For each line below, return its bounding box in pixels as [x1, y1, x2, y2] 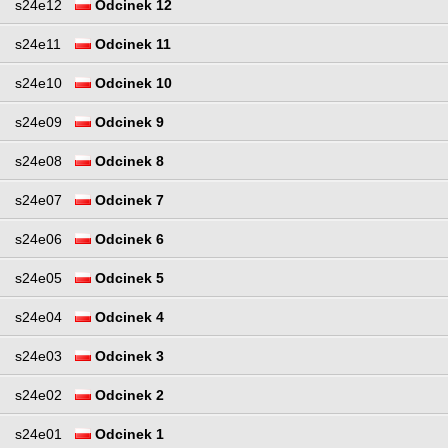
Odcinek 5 [91, 270, 164, 287]
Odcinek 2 [91, 387, 164, 404]
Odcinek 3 [91, 348, 164, 365]
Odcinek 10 [91, 75, 172, 92]
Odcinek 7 [91, 192, 164, 209]
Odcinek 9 [91, 114, 164, 131]
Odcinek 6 [91, 231, 164, 248]
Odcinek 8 [91, 153, 164, 170]
